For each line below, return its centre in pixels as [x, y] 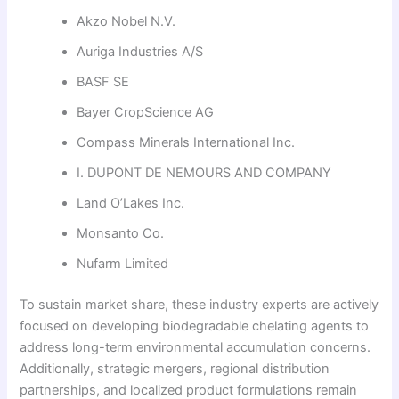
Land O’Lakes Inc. [131, 204]
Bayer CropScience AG [146, 113]
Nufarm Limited [123, 264]
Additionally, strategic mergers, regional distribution [175, 369]
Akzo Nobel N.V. [126, 22]
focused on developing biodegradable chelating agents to [195, 326]
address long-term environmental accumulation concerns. [195, 348]
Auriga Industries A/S [140, 52]
